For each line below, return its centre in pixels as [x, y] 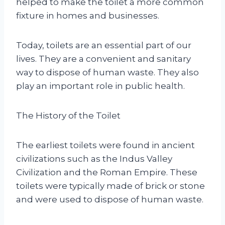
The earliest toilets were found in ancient [105, 145]
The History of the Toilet [68, 115]
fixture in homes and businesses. [88, 15]
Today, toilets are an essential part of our [104, 45]
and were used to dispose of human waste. [110, 199]
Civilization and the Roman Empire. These [107, 172]
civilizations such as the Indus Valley [94, 158]
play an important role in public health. [100, 86]
